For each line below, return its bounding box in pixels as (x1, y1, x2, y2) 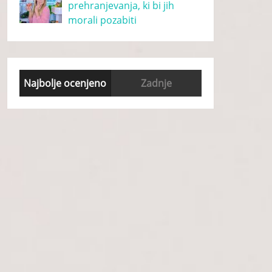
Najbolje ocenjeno (24, 76, 107, 90)
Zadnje (141, 76, 172, 90)
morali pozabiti (68, 13, 137, 27)
